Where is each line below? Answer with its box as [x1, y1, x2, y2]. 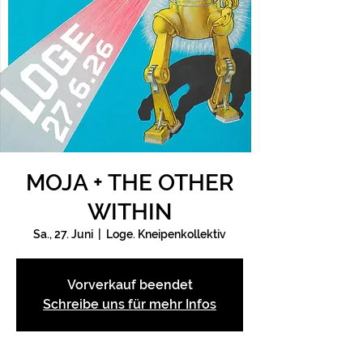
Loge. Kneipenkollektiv [106, 228, 226, 241]
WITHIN [88, 199, 172, 225]
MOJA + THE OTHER [25, 169, 234, 196]
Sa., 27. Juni [33, 228, 93, 241]
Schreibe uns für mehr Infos [43, 297, 216, 312]
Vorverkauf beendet [66, 277, 193, 293]
